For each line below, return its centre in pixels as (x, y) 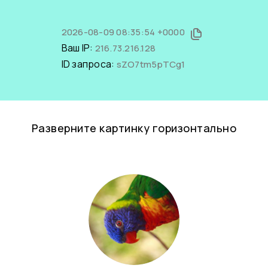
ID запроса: (89, 64)
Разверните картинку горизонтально (134, 128)
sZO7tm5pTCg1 (151, 64)
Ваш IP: (78, 48)
